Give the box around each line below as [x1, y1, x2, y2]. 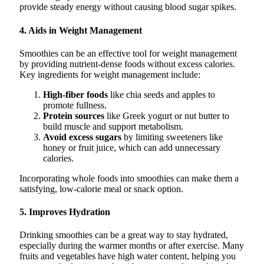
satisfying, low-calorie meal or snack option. [19, 183, 183, 194]
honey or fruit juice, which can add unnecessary [43, 142, 220, 153]
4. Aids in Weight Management [19, 25, 142, 35]
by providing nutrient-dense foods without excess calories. [19, 58, 235, 69]
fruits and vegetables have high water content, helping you [19, 251, 236, 262]
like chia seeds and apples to [108, 89, 215, 100]
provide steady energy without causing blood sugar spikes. [19, 2, 236, 12]
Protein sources [43, 110, 104, 121]
